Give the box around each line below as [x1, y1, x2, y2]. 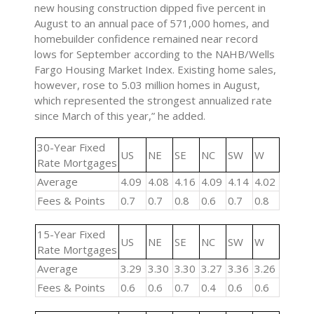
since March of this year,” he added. [34, 109, 206, 123]
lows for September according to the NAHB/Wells [34, 47, 275, 61]
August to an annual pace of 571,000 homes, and [34, 16, 270, 30]
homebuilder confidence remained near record [34, 32, 259, 46]
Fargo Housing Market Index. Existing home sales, [34, 62, 277, 76]
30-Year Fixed [36, 140, 105, 154]
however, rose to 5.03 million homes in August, [34, 78, 261, 92]
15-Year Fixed [36, 227, 105, 241]
